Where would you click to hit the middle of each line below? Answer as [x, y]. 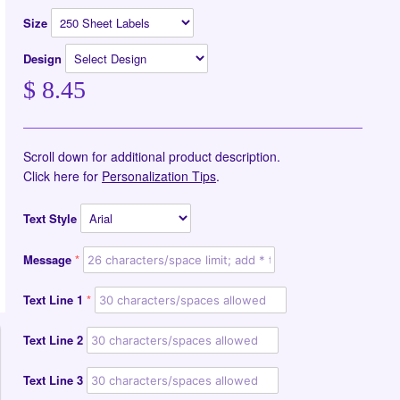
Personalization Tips [159, 176]
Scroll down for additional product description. [152, 156]
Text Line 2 [53, 340]
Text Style [50, 218]
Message [47, 259]
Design [44, 58]
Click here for [62, 176]
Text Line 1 [53, 300]
